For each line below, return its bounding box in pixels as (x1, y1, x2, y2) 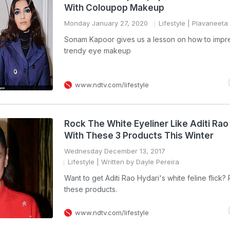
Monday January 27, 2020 (64, 19, 148, 27)
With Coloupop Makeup (64, 3, 164, 13)
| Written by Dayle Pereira (94, 158, 179, 166)
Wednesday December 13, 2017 (64, 147, 165, 155)
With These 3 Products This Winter (64, 130, 214, 141)
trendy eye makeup (64, 46, 131, 55)
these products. (64, 185, 117, 194)
